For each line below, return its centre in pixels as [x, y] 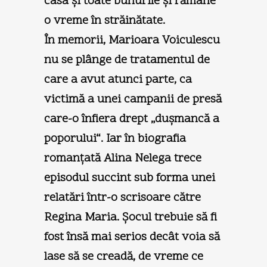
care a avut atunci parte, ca [118, 80]
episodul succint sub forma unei [130, 178]
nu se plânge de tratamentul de [127, 60]
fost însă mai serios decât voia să [132, 237]
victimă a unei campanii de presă [133, 99]
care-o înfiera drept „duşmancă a [132, 119]
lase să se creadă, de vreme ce [124, 257]
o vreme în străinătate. [105, 21]
